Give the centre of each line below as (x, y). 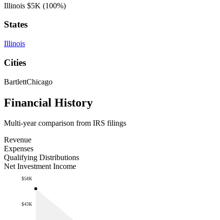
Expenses (19, 149)
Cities (15, 62)
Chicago (40, 82)
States (16, 25)
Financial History (48, 102)
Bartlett (15, 82)
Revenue (18, 140)
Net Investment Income (40, 166)
